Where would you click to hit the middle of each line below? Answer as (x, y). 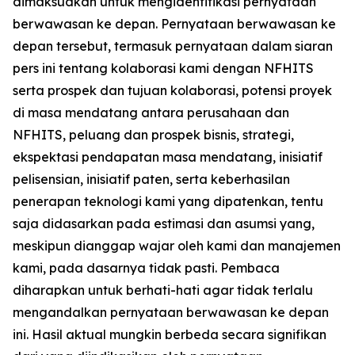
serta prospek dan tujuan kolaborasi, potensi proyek (172, 91)
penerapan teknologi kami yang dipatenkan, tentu (168, 202)
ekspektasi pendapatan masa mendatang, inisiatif (168, 157)
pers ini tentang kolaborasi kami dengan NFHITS (163, 69)
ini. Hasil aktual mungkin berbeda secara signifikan (170, 335)
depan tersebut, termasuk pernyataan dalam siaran (173, 46)
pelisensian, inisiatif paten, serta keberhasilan (151, 179)
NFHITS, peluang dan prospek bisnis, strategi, (153, 135)
